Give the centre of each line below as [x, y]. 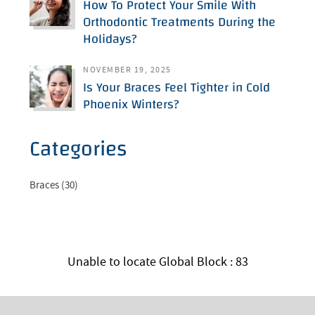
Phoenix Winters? [131, 105]
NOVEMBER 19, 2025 [127, 70]
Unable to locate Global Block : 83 [157, 262]
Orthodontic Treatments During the [180, 22]
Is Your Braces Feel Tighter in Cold [177, 88]
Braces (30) [54, 185]
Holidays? [110, 39]
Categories [78, 149]
